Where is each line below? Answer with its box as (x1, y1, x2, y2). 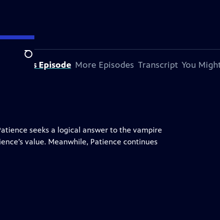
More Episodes (75, 59, 134, 70)
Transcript (137, 59, 178, 70)
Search (24, 55, 48, 64)
